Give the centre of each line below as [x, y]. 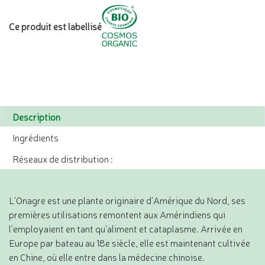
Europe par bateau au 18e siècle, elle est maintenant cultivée [130, 243]
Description [36, 117]
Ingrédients [35, 138]
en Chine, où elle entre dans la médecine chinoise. [107, 257]
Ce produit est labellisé [55, 26]
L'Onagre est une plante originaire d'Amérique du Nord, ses [127, 200]
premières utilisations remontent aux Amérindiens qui [117, 214]
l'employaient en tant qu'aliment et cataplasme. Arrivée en [126, 229]
